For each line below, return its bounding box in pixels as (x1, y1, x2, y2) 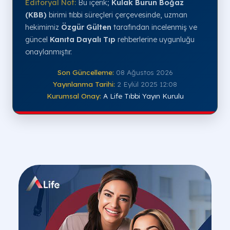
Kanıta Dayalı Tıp (50, 35, 116, 45)
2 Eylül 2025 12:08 (117, 80, 177, 89)
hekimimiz (25, 23, 61, 32)
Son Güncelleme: (57, 68, 114, 77)
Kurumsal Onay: (46, 91, 101, 101)
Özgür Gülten (61, 23, 111, 32)
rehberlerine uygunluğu (116, 35, 195, 45)
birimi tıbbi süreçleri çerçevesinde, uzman (47, 10, 187, 20)
